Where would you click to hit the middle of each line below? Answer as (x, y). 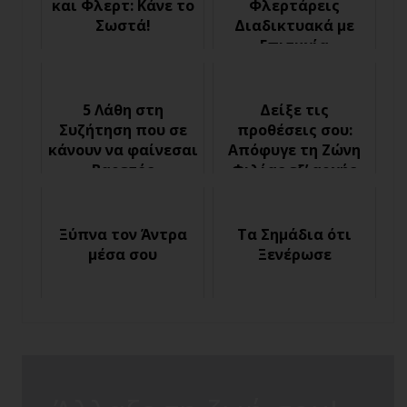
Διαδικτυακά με (294, 25)
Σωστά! (123, 25)
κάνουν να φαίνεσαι (123, 150)
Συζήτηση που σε (123, 130)
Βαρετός (123, 170)
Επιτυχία (294, 45)
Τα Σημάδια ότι (294, 234)
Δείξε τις (294, 110)
